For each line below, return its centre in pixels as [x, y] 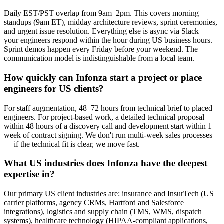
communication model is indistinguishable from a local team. [99, 58]
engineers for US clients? [54, 88]
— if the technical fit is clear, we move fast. [72, 144]
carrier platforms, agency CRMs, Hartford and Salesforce [94, 203]
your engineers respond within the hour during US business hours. [108, 40]
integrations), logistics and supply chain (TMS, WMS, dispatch [103, 212]
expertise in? [29, 174]
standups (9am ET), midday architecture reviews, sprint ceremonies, [111, 22]
